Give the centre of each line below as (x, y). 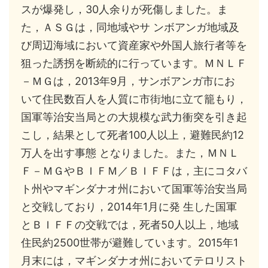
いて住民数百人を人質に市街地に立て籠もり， (134, 99)
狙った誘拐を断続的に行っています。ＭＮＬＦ (134, 63)
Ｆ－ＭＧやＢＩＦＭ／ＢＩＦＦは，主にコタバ (134, 171)
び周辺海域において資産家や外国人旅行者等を (134, 45)
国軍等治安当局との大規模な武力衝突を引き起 (134, 117)
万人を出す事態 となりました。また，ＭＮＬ (130, 153)
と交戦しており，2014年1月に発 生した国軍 (129, 207)
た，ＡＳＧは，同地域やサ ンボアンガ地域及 (130, 28)
